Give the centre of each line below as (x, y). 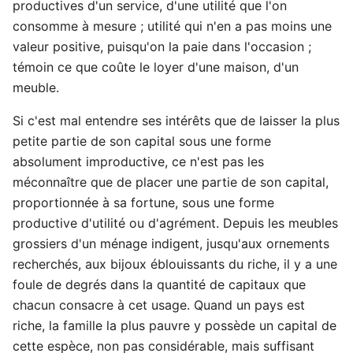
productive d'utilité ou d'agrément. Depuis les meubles (175, 223)
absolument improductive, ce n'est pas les (138, 161)
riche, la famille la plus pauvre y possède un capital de (175, 325)
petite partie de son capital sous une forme (142, 141)
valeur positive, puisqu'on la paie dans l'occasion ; (162, 46)
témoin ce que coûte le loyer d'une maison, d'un (156, 67)
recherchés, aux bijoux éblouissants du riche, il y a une (175, 264)
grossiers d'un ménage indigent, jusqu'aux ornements (171, 243)
